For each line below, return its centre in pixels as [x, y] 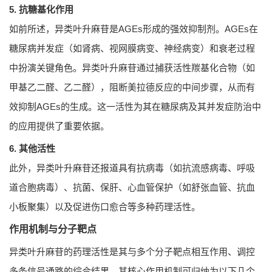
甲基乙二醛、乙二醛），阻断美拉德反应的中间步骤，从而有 [132, 87]
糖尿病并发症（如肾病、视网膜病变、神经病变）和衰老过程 [132, 49]
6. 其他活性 [32, 149]
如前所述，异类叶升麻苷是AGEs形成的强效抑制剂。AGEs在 [134, 29]
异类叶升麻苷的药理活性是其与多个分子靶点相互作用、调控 [132, 252]
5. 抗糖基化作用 [41, 10]
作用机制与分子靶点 [53, 229]
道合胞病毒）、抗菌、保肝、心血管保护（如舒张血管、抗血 [132, 188]
